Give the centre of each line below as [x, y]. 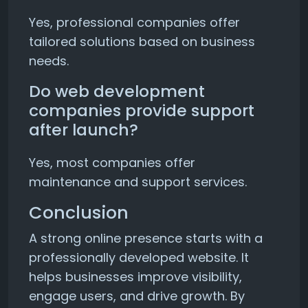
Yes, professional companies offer [134, 22]
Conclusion [79, 213]
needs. [49, 61]
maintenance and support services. [138, 182]
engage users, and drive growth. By [137, 296]
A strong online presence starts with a [146, 238]
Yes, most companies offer [112, 163]
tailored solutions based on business [142, 42]
